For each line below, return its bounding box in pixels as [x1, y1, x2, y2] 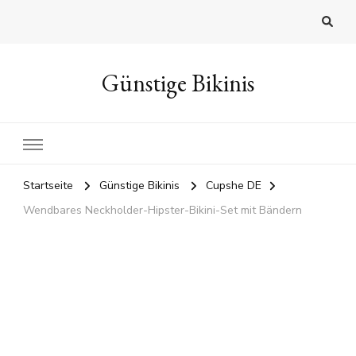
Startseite [23, 178, 73, 194]
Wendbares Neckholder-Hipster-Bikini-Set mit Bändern [23, 203, 302, 219]
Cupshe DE [206, 178, 261, 194]
